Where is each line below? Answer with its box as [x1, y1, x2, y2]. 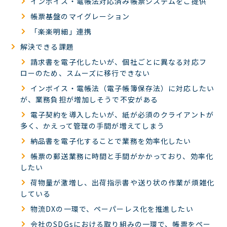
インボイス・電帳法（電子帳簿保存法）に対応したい [30, 83, 214, 93]
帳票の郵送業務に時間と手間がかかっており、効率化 [30, 151, 213, 161]
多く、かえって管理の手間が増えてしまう [20, 121, 165, 131]
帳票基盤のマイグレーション [30, 11, 130, 21]
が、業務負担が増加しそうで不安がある [20, 94, 159, 104]
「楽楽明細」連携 [30, 26, 92, 36]
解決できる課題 [20, 42, 74, 52]
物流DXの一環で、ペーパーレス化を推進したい [30, 204, 194, 214]
